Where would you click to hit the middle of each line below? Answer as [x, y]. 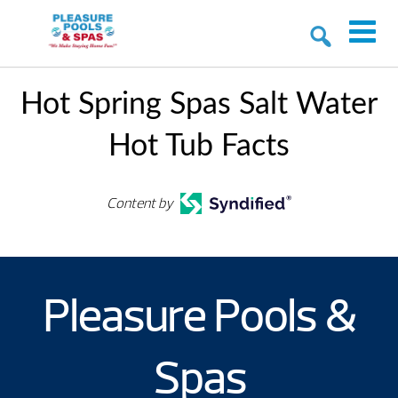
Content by [140, 203]
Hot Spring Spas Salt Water [199, 105]
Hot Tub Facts [199, 147]
